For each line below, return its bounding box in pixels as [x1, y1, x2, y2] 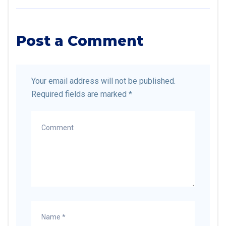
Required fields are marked [31, 89, 129, 99]
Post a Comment [16, 32, 143, 49]
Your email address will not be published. [31, 76, 176, 86]
